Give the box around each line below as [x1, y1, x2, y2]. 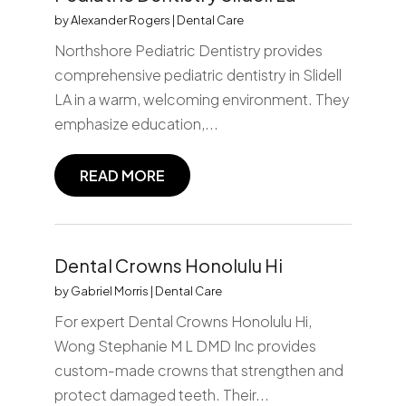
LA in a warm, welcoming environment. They [53, 89, 350, 109]
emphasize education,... [53, 113, 218, 133]
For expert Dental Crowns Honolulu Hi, [53, 311, 312, 331]
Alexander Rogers [70, 12, 170, 27]
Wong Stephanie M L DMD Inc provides [53, 335, 316, 355]
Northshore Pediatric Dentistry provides [53, 40, 323, 60]
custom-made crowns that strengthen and [53, 360, 343, 380]
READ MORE [79, 165, 165, 185]
